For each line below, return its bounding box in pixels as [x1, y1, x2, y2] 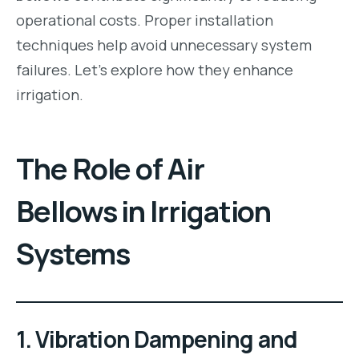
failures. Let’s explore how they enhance [16, 60, 293, 80]
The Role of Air [16, 149, 204, 189]
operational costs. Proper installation [16, 10, 273, 30]
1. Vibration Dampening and [16, 324, 298, 355]
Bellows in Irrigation [16, 192, 272, 232]
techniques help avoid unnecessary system [16, 35, 312, 55]
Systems [16, 234, 130, 274]
